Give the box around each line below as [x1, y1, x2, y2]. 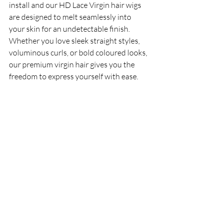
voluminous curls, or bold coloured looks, [9, 48, 149, 57]
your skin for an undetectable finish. [9, 24, 131, 34]
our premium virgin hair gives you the [9, 59, 136, 69]
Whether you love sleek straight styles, [9, 36, 141, 46]
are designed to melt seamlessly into [9, 12, 133, 22]
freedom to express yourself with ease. [9, 71, 140, 81]
